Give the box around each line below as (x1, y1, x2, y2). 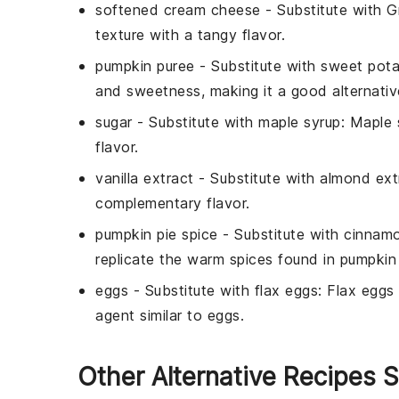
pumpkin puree (95, 56, 195, 75)
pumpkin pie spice (95, 224, 218, 243)
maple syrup (258, 112, 341, 131)
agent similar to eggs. (95, 305, 244, 324)
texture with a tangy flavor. (95, 25, 285, 44)
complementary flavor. (95, 193, 250, 212)
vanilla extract (95, 168, 194, 187)
